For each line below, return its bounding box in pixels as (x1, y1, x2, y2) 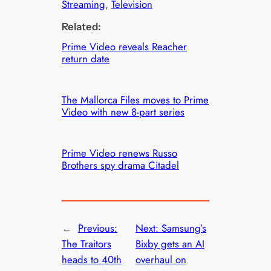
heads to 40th (62, 252, 122, 267)
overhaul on (135, 252, 186, 267)
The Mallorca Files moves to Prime (62, 93, 209, 108)
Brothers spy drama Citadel (62, 158, 180, 173)
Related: (62, 20, 102, 33)
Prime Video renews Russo (62, 146, 178, 161)
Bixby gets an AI (135, 237, 204, 252)
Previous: (78, 221, 118, 236)
